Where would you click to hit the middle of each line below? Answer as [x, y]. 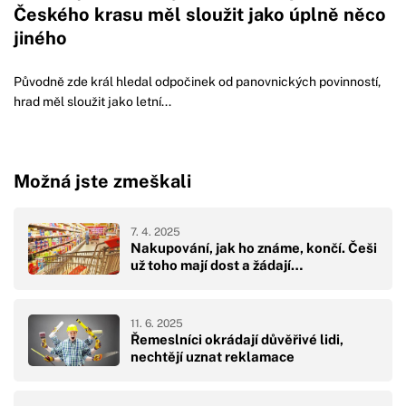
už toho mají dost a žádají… [217, 265]
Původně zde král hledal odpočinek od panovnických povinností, [197, 82]
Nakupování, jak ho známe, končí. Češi [254, 247]
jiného [40, 38]
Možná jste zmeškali [102, 181]
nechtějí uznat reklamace [213, 356]
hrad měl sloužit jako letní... [92, 102]
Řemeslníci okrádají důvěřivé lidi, [237, 339]
